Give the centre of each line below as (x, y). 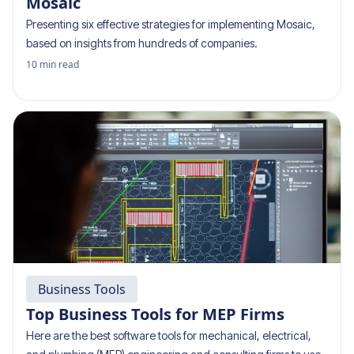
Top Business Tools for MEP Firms (155, 314)
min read (59, 64)
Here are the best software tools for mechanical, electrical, (169, 335)
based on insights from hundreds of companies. (142, 43)
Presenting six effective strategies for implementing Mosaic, (171, 24)
